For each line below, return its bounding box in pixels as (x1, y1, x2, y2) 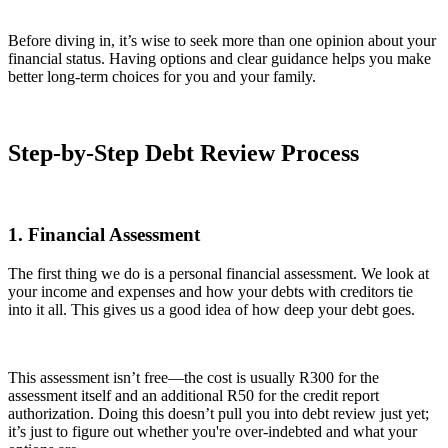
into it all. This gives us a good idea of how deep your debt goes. (8, 300, 415, 318)
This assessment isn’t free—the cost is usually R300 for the (8, 368, 379, 386)
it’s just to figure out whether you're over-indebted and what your (8, 422, 417, 440)
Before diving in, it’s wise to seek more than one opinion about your (8, 32, 436, 50)
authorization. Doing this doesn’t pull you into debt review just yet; (8, 404, 429, 422)
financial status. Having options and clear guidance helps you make (8, 50, 431, 68)
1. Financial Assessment (8, 223, 200, 245)
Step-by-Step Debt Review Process (8, 140, 359, 167)
